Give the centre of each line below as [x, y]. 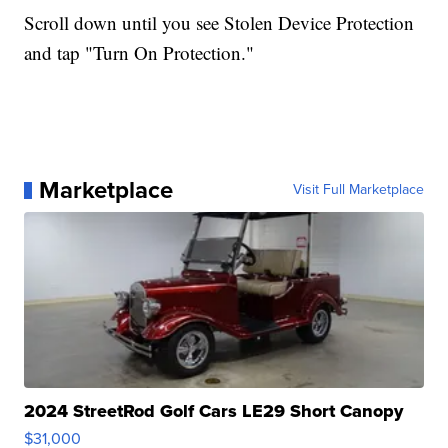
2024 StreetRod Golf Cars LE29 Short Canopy [214, 411]
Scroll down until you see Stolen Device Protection [219, 23]
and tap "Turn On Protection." [139, 53]
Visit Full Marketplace [358, 190]
